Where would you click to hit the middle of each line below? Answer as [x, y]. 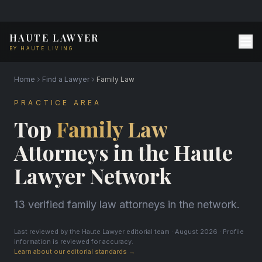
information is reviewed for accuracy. [74, 242]
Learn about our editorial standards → [75, 251]
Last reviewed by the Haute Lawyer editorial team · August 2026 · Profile [129, 232]
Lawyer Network [93, 175]
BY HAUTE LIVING [41, 49]
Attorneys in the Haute [123, 152]
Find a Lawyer [66, 79]
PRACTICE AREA [58, 103]
